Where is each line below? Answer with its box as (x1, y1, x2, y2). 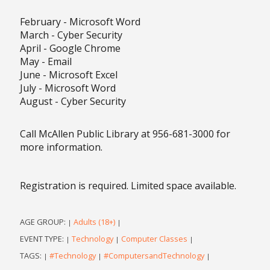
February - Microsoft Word (19, 14, 140, 28)
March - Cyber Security (19, 28, 122, 42)
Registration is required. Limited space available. (19, 178, 236, 192)
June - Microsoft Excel (19, 67, 118, 81)
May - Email (19, 54, 72, 68)
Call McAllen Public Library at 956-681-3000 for (19, 127, 230, 140)
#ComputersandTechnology (103, 250, 204, 261)
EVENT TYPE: (19, 233, 66, 244)
